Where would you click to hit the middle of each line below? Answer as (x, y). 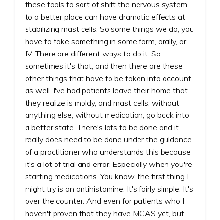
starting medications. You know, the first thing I (107, 176)
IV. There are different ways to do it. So (93, 53)
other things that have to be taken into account (108, 78)
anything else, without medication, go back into (107, 115)
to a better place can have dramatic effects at (105, 16)
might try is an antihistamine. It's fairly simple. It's (109, 188)
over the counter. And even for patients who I (105, 201)
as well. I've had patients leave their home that (106, 90)
